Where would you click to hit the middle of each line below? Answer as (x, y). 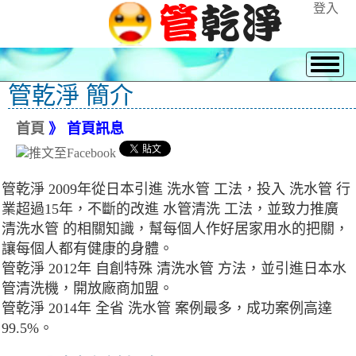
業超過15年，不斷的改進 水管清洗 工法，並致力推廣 (170, 209)
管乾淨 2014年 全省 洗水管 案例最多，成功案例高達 (167, 309)
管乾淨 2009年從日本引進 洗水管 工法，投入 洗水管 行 (176, 190)
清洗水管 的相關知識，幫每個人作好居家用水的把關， (175, 229)
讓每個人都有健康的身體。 (87, 249)
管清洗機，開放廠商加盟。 (87, 289)
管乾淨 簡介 (71, 95)
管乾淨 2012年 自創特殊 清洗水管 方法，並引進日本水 (174, 269)
